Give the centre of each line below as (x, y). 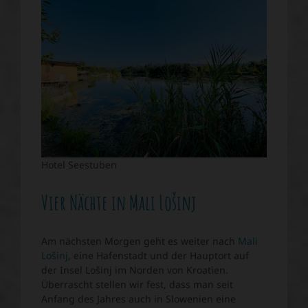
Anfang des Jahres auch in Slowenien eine (139, 299)
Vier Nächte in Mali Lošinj (119, 203)
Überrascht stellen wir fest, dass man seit (137, 285)
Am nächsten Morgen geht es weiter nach (140, 241)
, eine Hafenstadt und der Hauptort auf (158, 256)
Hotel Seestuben (79, 165)
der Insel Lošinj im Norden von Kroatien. (135, 270)
